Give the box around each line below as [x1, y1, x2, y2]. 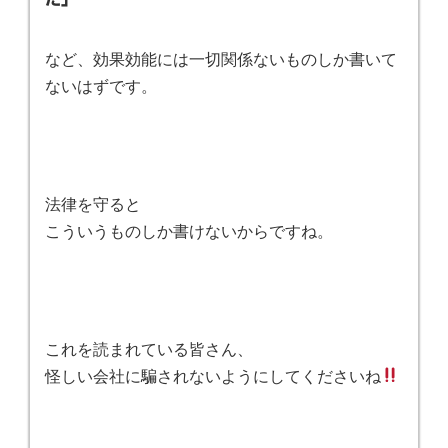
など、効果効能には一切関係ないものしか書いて [45, 46, 397, 70]
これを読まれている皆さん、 [45, 336, 253, 360]
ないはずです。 [45, 73, 157, 97]
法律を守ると [45, 191, 141, 215]
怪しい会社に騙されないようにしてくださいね [45, 363, 381, 387]
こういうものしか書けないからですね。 [45, 218, 333, 242]
